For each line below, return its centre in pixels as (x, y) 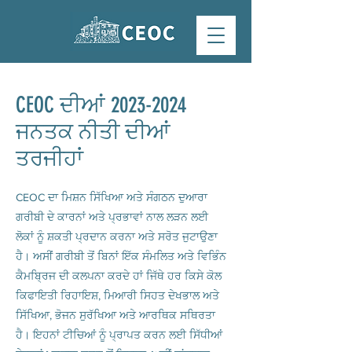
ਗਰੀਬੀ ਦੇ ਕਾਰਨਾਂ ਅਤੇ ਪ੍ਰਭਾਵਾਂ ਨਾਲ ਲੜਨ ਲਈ (112, 217)
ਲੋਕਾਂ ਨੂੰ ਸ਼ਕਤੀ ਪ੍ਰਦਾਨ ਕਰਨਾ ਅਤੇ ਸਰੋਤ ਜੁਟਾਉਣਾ (117, 236)
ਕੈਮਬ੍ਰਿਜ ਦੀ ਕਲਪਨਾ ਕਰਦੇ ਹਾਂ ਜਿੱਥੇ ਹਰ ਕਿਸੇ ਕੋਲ (119, 276)
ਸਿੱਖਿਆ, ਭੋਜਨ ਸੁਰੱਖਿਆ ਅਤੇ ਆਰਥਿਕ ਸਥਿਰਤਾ (115, 315)
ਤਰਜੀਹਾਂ (49, 158)
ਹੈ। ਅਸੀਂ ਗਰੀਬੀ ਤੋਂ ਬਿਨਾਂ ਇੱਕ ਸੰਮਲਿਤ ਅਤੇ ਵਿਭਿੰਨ (121, 256)
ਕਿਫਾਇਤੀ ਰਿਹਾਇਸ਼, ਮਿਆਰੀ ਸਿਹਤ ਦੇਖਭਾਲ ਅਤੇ (117, 295)
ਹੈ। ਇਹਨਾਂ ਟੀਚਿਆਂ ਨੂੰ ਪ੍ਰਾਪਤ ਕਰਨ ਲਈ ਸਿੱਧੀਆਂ (119, 335)
